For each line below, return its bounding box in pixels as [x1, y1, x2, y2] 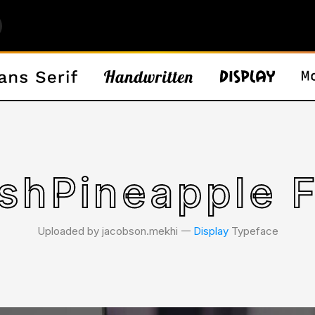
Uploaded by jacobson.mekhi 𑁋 [37, 224, 193, 238]
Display [193, 224, 229, 238]
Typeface [228, 224, 278, 238]
